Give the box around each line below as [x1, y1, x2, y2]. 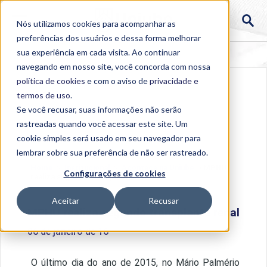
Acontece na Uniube [121, 163, 194, 172]
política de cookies [17, 76, 85, 86]
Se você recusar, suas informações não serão [17, 104, 182, 114]
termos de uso [17, 90, 70, 100]
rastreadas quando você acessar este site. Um [17, 119, 188, 129]
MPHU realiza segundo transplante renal [27, 206, 240, 219]
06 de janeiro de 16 [27, 226, 108, 237]
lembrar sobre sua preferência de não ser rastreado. [17, 147, 208, 157]
